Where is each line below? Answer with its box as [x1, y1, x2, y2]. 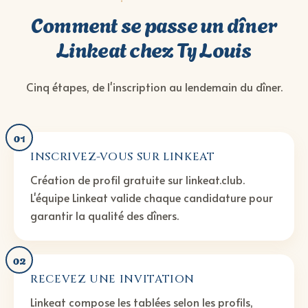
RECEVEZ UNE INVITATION [30, 272, 195, 287]
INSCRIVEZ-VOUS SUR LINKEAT [30, 149, 215, 165]
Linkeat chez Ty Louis [56, 33, 252, 64]
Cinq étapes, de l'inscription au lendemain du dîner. [25, 79, 283, 95]
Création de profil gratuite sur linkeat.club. [30, 172, 245, 188]
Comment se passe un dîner [30, 8, 278, 39]
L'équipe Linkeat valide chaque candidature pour [30, 190, 273, 206]
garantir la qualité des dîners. [30, 208, 179, 223]
